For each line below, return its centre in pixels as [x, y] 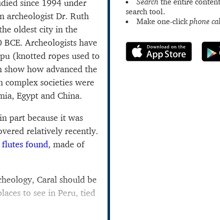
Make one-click [163, 21]
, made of [66, 144]
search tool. [145, 11]
